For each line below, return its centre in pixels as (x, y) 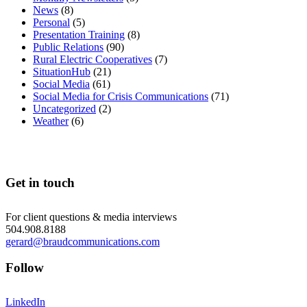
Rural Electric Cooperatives (93, 59)
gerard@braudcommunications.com (83, 241)
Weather (51, 121)
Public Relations (68, 47)
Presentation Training (79, 34)
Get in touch (40, 182)
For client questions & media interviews (91, 217)
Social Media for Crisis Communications (121, 96)
